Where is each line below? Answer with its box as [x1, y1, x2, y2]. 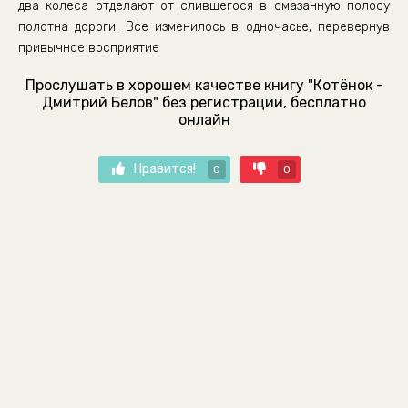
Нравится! [134, 161, 199, 177]
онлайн [178, 111, 230, 128]
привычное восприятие [18, 40, 159, 56]
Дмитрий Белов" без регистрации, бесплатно [42, 94, 366, 111]
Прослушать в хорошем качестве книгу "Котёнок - [25, 76, 383, 94]
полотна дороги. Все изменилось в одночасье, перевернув [18, 19, 390, 35]
